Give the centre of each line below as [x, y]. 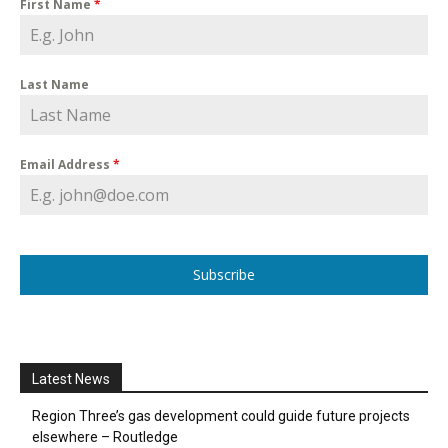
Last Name [54, 84]
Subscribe [224, 274]
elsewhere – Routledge [105, 436]
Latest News [71, 378]
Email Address [66, 164]
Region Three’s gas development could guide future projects [221, 415]
